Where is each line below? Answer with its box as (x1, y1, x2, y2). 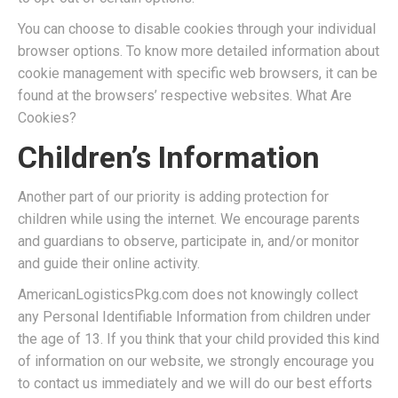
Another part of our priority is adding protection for (18, 188, 329, 205)
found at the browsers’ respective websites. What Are (18, 87, 352, 104)
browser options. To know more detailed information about (18, 43, 379, 60)
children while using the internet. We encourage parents (18, 211, 360, 227)
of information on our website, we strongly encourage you (18, 353, 374, 370)
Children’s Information (18, 139, 320, 175)
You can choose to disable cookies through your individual (18, 20, 376, 37)
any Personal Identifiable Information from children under (18, 308, 370, 325)
